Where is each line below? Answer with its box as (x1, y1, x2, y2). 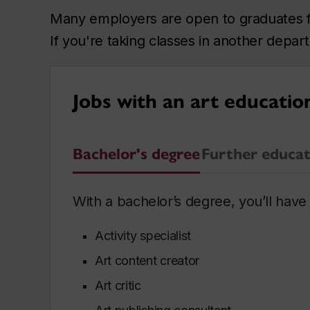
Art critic (95, 277, 145, 293)
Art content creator (95, 253, 203, 268)
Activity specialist (95, 228, 194, 243)
